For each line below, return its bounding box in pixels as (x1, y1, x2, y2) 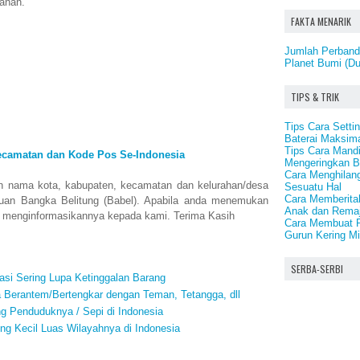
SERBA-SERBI (291, 262, 343, 276)
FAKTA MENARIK (291, 14, 351, 28)
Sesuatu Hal (284, 181, 342, 193)
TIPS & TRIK (291, 90, 339, 104)
